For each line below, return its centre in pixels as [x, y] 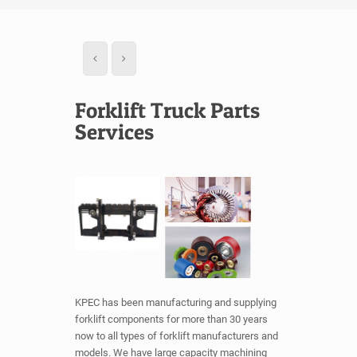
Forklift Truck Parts [167, 110]
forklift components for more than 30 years [171, 320]
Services [114, 132]
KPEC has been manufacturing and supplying [176, 303]
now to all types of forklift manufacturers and [177, 336]
